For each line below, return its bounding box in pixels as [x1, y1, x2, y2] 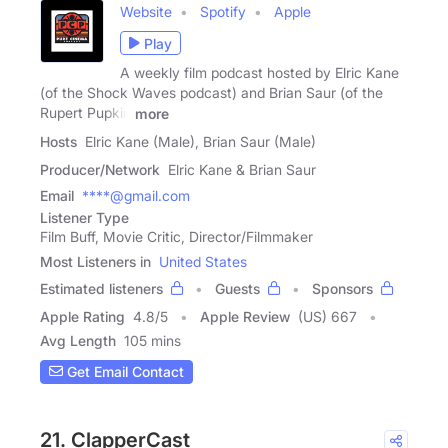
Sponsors [312, 279, 373, 297]
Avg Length [40, 331, 116, 349]
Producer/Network [40, 160, 160, 178]
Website [120, 3, 172, 21]
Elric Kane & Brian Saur [168, 160, 316, 178]
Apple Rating [40, 307, 125, 325]
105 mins [124, 331, 181, 349]
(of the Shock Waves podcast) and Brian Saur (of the [40, 84, 383, 102]
